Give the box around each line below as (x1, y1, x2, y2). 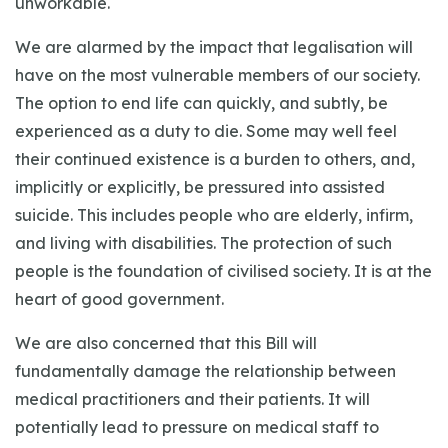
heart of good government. (15, 289, 224, 309)
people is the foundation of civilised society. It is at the (15, 261, 432, 281)
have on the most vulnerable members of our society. (15, 65, 420, 85)
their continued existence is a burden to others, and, (15, 149, 415, 169)
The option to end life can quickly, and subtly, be (15, 93, 388, 113)
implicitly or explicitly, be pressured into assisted (15, 177, 385, 197)
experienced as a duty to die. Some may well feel (15, 121, 397, 141)
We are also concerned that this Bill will (15, 333, 317, 353)
